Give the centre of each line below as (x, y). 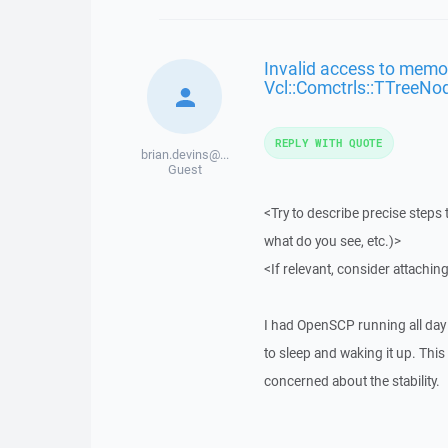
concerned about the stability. (351, 381)
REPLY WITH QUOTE (328, 142)
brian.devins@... (184, 154)
